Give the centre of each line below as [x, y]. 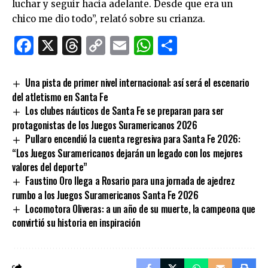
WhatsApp [202, 45]
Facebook [78, 45]
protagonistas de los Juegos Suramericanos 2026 [105, 125]
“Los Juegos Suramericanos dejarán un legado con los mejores [127, 153]
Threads [118, 45]
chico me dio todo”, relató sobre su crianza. [109, 19]
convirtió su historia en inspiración [76, 223]
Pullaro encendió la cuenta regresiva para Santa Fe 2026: [133, 138]
